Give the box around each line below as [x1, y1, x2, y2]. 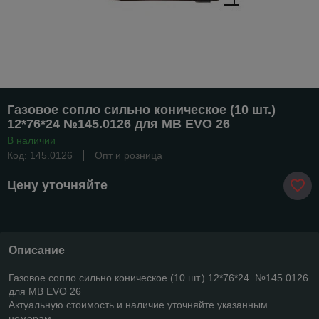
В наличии [7, 134, 56, 146]
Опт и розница [95, 149, 162, 161]
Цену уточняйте [7, 178, 108, 193]
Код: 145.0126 [7, 149, 73, 161]
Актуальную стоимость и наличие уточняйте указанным [9, 298, 268, 310]
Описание [9, 244, 65, 256]
